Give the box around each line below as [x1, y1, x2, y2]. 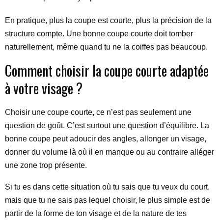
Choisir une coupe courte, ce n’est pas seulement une [5, 108, 192, 116]
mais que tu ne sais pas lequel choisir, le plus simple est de [5, 195, 210, 204]
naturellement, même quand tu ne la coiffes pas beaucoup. [5, 42, 208, 51]
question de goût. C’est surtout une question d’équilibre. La [5, 121, 209, 130]
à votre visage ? [5, 78, 82, 98]
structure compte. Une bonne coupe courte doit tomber [5, 29, 193, 38]
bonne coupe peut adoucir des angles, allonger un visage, [5, 134, 206, 143]
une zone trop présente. [5, 161, 87, 169]
